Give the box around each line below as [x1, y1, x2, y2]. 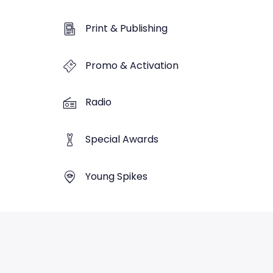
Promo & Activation [85, 58, 179, 73]
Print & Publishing [85, 21, 168, 35]
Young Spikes [85, 169, 147, 183]
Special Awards [85, 132, 158, 147]
